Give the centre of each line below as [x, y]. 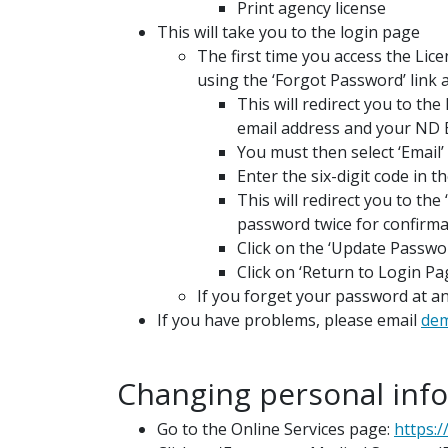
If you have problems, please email [289, 320]
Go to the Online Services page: [275, 429]
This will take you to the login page [288, 32]
